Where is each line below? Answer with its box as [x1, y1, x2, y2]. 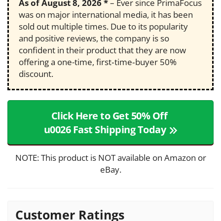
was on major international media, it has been [19, 9, 193, 21]
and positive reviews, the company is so [19, 33, 169, 44]
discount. [19, 68, 53, 80]
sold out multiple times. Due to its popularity [19, 21, 188, 33]
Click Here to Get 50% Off [51, 109, 168, 123]
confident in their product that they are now [19, 44, 186, 56]
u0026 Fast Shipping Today [43, 123, 166, 137]
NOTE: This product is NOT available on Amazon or [15, 152, 206, 164]
